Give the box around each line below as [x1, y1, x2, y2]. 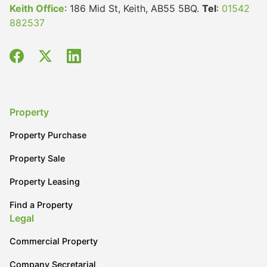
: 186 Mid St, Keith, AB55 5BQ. [64, 2, 202, 14]
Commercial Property [10, 236, 98, 246]
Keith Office [10, 2, 64, 14]
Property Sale [10, 153, 65, 163]
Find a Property [10, 200, 73, 210]
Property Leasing [10, 176, 80, 187]
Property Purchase [10, 130, 86, 140]
